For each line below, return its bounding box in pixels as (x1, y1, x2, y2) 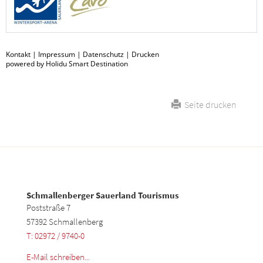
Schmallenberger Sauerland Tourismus (26, 189, 179, 201)
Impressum (38, 49, 75, 59)
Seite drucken (181, 98, 237, 110)
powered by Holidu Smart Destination (6, 58, 128, 69)
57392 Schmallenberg (26, 215, 103, 227)
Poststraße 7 (26, 201, 70, 213)
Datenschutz (83, 49, 124, 59)
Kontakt (6, 49, 31, 59)
